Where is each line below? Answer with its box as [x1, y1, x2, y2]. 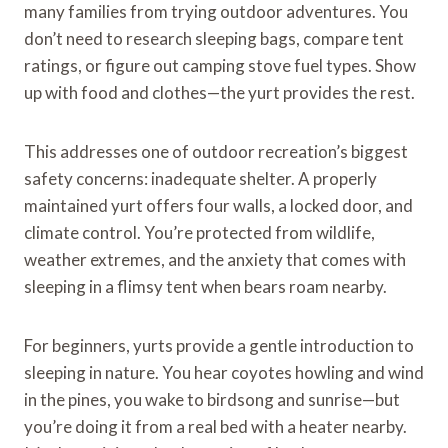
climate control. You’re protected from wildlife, [24, 221, 375, 243]
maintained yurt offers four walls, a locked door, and [24, 194, 413, 216]
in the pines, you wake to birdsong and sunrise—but [24, 388, 400, 410]
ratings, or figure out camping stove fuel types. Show [24, 54, 416, 76]
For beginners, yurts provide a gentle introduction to [24, 334, 414, 356]
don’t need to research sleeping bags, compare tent [24, 27, 404, 49]
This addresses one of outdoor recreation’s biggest [24, 140, 408, 162]
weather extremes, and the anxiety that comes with [24, 248, 406, 270]
